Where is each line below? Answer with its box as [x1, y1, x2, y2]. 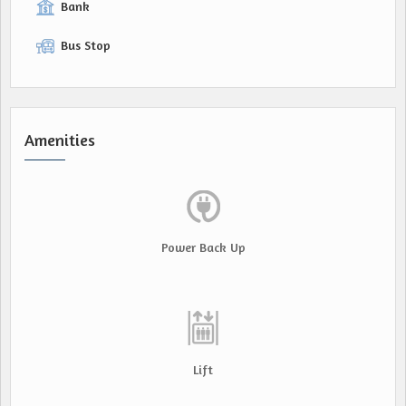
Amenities [24, 130, 95, 150]
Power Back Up [160, 239, 246, 255]
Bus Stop [61, 37, 111, 53]
